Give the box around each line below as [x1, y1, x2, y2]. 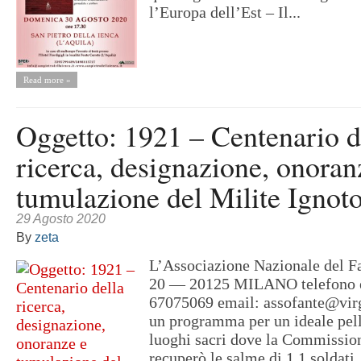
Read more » [23, 74, 71, 85]
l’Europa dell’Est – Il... [149, 3, 301, 22]
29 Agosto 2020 [16, 211, 106, 226]
